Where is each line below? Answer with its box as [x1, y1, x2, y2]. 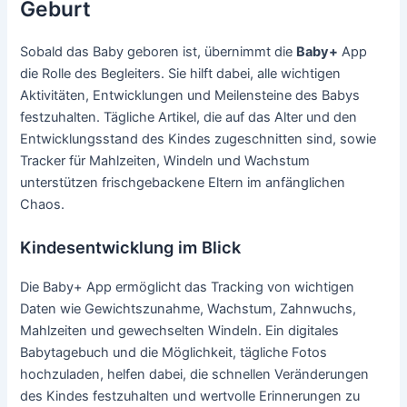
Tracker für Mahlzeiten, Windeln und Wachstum [20, 153, 311, 170]
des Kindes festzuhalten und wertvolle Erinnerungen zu [20, 387, 361, 404]
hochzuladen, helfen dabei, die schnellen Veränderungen [20, 365, 370, 382]
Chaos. [20, 196, 65, 213]
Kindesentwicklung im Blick [20, 236, 242, 257]
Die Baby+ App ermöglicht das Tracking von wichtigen [20, 278, 355, 295]
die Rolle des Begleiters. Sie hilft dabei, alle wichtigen [20, 65, 342, 83]
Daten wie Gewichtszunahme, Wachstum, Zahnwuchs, [20, 300, 357, 317]
